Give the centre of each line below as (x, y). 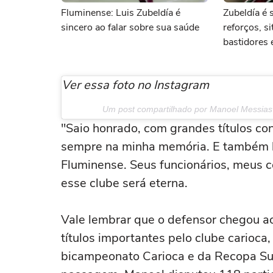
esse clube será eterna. (124, 183)
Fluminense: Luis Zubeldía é (121, 13)
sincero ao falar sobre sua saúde (130, 27)
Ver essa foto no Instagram (135, 85)
